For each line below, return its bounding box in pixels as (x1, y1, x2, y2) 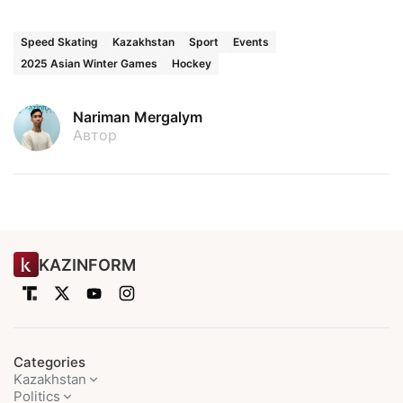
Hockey (172, 57, 211, 71)
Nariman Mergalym (73, 108, 202, 127)
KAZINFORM (39, 255, 136, 274)
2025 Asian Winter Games (21, 57, 157, 71)
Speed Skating (21, 35, 98, 49)
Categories (13, 354, 85, 372)
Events (233, 35, 269, 49)
